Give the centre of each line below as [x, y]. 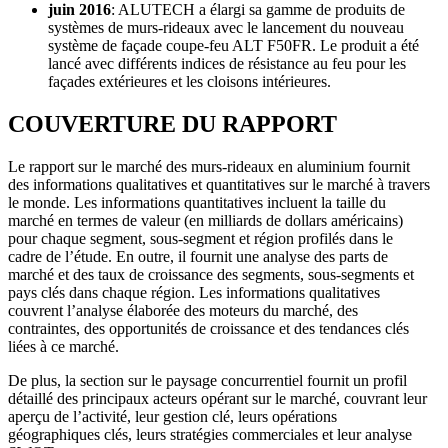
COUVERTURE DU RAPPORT [172, 123]
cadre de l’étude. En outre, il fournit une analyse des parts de [198, 256]
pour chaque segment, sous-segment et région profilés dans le [200, 238]
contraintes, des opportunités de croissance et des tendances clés [208, 328]
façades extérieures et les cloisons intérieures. [189, 81]
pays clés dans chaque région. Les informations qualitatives [194, 292]
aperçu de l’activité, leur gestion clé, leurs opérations [172, 416]
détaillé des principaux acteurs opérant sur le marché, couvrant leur [217, 398]
